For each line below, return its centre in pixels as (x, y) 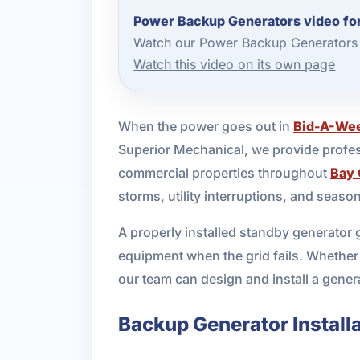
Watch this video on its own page (235, 65)
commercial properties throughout (224, 172)
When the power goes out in (206, 126)
